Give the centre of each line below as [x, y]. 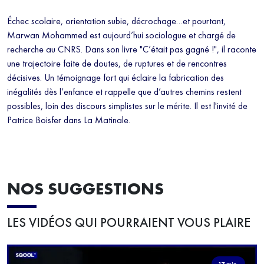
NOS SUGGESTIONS [85, 189]
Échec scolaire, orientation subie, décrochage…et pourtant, [116, 21]
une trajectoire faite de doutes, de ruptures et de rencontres [117, 64]
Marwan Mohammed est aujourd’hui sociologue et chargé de [121, 35]
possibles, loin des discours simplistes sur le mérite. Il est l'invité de [127, 106]
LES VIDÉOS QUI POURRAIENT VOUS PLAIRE [129, 223]
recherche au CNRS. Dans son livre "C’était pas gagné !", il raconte [132, 49]
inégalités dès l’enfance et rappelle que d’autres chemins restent [124, 92]
